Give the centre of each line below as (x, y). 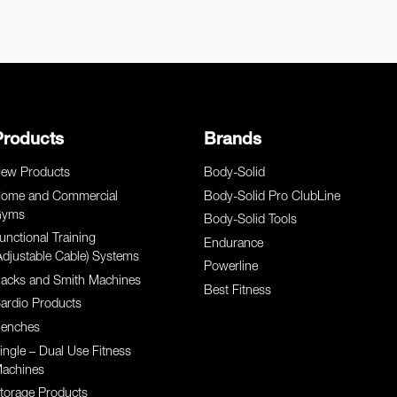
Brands (233, 140)
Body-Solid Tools (251, 221)
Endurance (234, 244)
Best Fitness (238, 291)
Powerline (231, 268)
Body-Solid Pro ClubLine (272, 197)
